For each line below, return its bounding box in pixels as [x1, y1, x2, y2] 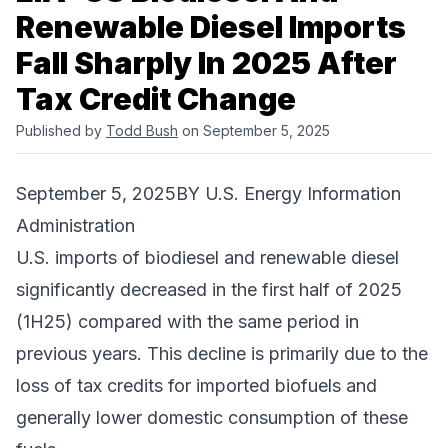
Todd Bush [106, 122, 178, 140]
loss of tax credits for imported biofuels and [16, 375, 377, 397]
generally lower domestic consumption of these [16, 407, 408, 429]
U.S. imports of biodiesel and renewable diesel [16, 247, 399, 269]
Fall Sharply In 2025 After [16, 45, 397, 82]
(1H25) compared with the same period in [16, 311, 359, 333]
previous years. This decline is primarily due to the [16, 343, 428, 365]
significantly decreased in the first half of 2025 [16, 279, 402, 301]
